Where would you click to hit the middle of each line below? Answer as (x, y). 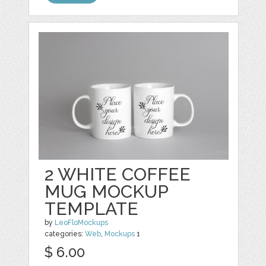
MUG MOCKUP (107, 191)
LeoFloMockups (82, 222)
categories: (65, 234)
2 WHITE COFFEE (118, 174)
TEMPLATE (92, 208)
